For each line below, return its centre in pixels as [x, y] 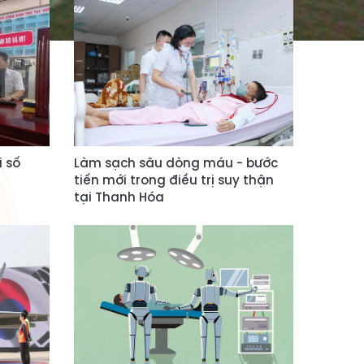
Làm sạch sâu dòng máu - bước [176, 163]
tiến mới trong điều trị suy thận [174, 180]
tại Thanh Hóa [119, 197]
